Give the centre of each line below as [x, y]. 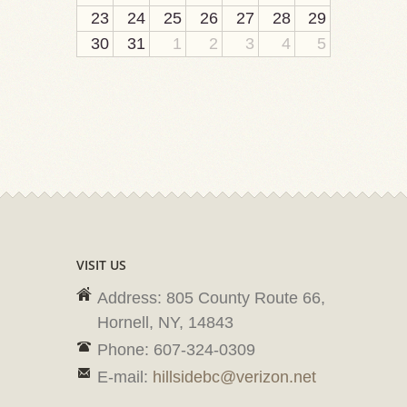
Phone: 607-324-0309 [176, 350]
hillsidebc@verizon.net [234, 377]
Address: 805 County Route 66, [211, 298]
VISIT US [101, 265]
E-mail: [125, 377]
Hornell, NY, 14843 [165, 323]
